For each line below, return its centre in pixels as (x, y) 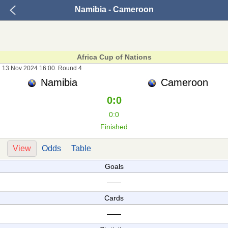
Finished (114, 127)
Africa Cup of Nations (114, 57)
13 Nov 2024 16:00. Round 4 (42, 68)
